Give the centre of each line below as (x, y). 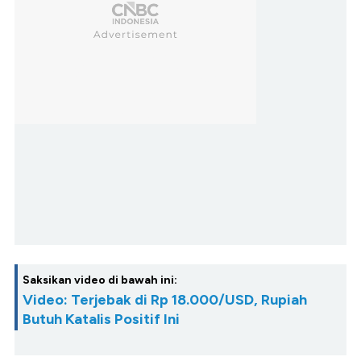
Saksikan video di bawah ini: (100, 280)
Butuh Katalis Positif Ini (101, 320)
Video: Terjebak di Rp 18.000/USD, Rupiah (165, 300)
